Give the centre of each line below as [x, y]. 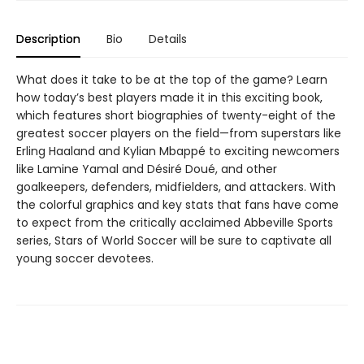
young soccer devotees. [85, 259]
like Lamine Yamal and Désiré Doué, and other [147, 169]
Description [48, 39]
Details [168, 39]
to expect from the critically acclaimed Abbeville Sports [175, 223]
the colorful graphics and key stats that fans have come [178, 205]
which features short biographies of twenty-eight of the [176, 116]
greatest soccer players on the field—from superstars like [179, 134]
